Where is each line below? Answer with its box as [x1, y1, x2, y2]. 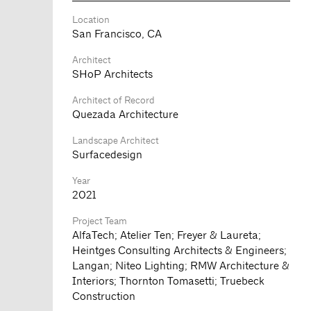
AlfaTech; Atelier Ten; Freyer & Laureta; [72, 228, 261, 242]
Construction [72, 289, 135, 303]
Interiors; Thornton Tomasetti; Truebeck [72, 274, 264, 287]
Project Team [72, 214, 127, 227]
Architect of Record [72, 93, 155, 106]
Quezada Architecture [72, 107, 178, 121]
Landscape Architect [72, 133, 159, 146]
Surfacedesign [72, 147, 142, 161]
